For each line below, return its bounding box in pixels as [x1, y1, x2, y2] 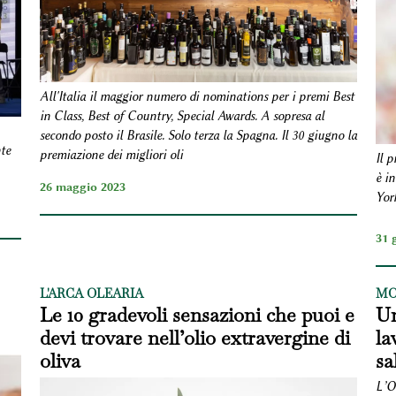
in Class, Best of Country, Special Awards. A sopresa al [39, 108, 324, 124]
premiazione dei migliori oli [39, 147, 183, 163]
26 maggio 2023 [39, 179, 126, 194]
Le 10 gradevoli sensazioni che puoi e [39, 302, 354, 328]
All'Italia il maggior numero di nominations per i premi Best [39, 88, 354, 104]
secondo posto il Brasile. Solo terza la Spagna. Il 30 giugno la [39, 127, 357, 143]
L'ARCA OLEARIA [39, 286, 143, 302]
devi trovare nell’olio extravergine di [39, 325, 350, 351]
